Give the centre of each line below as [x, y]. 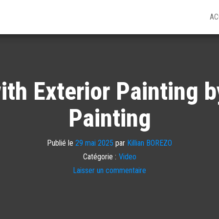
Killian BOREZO [150, 143]
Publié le [61, 143]
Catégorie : [99, 156]
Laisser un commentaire [109, 170]
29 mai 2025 [94, 143]
